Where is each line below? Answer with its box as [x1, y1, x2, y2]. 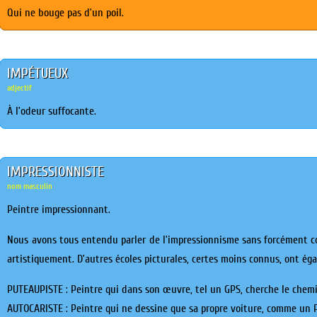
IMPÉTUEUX [7, 65, 69, 81]
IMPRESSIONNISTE [7, 163, 105, 180]
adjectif [7, 83, 33, 93]
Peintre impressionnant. [7, 203, 111, 216]
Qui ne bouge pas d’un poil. [7, 6, 125, 19]
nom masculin [7, 181, 53, 191]
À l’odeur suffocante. [7, 105, 97, 117]
